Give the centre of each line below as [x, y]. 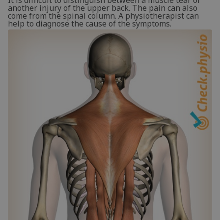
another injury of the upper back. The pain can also [103, 8]
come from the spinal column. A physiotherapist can [103, 16]
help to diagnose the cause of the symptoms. [90, 24]
